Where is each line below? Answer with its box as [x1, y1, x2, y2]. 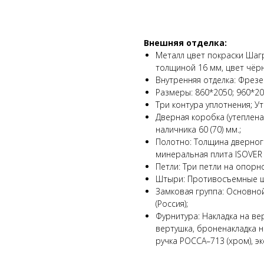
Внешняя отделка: [144, 37, 227, 48]
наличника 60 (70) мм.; [156, 123, 241, 135]
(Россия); [156, 197, 188, 209]
